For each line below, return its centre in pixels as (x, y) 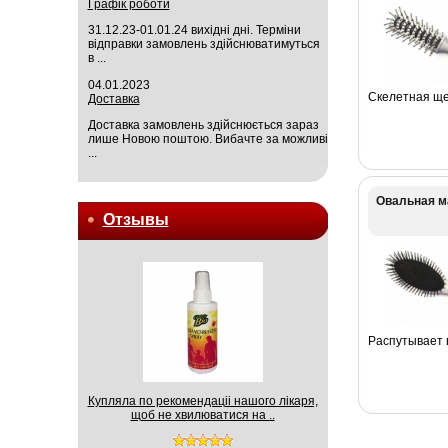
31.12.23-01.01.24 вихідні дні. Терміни (194, 30)
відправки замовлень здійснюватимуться (203, 44)
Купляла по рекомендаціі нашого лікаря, (202, 401)
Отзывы (135, 219)
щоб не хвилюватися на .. (202, 415)
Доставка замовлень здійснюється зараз (203, 124)
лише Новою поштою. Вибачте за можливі (207, 138)
